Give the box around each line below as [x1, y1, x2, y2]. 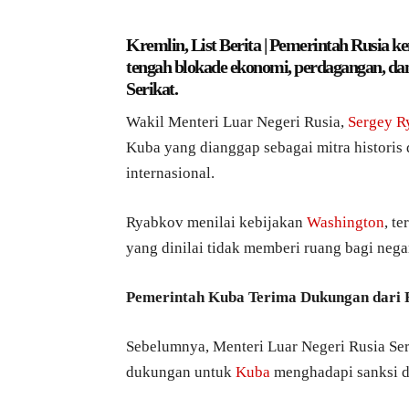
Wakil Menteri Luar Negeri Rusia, [126, 113, 348, 131]
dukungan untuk [126, 363, 232, 382]
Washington [303, 214, 384, 232]
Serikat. [126, 79, 177, 100]
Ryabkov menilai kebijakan [126, 214, 303, 232]
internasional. [126, 164, 215, 183]
